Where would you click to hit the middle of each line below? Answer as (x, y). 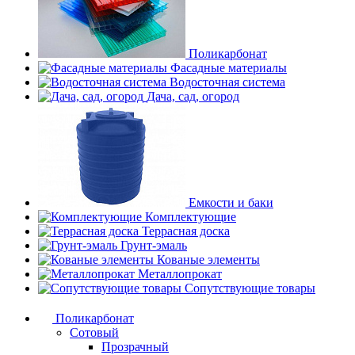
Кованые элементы (208, 260)
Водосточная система (227, 82)
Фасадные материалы (229, 68)
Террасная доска (186, 231)
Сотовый (94, 332)
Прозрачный (135, 347)
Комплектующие (191, 217)
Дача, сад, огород (193, 96)
